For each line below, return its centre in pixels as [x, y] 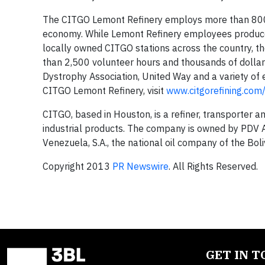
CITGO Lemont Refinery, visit [104, 91]
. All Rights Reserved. [213, 166]
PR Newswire [140, 166]
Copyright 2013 [77, 166]
